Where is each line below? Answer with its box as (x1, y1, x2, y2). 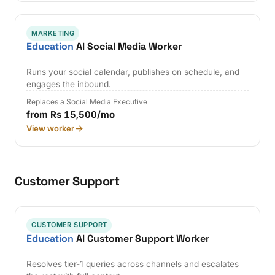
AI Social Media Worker (74, 39, 182, 53)
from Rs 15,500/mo (26, 109, 115, 121)
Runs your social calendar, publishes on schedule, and (26, 67, 240, 77)
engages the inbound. (26, 79, 112, 90)
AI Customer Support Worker (74, 231, 210, 245)
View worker (26, 123, 75, 134)
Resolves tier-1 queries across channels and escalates (26, 259, 239, 269)
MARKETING (31, 28, 75, 37)
